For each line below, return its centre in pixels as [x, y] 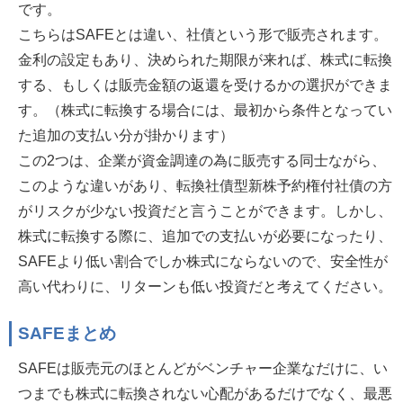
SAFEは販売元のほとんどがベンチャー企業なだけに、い [203, 368]
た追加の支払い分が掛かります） [126, 135]
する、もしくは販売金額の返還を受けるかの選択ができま [205, 85]
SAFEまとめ [67, 334]
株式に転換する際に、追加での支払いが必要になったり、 [205, 236]
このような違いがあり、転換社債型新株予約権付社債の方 [205, 186]
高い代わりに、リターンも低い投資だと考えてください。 [205, 287]
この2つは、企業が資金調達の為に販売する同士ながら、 [202, 161]
